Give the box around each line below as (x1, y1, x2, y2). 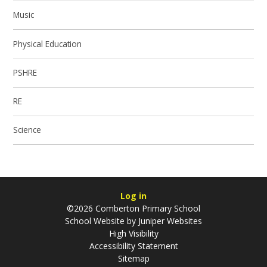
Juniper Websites (136, 215, 202, 227)
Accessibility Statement (89, 240, 178, 252)
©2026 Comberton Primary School (67, 203, 200, 215)
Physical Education (13, 38, 82, 49)
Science (13, 124, 42, 136)
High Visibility (108, 228, 159, 240)
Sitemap (117, 253, 150, 265)
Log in (120, 190, 147, 202)
